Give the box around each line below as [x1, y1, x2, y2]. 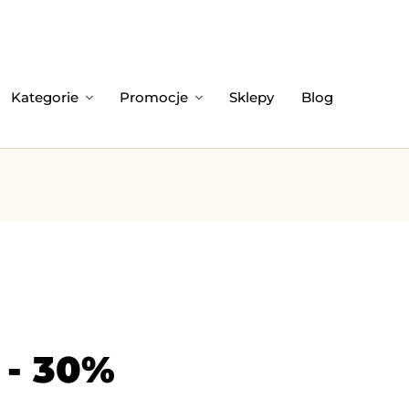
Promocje [120, 89, 188, 106]
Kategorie [11, 89, 79, 106]
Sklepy [229, 89, 274, 106]
